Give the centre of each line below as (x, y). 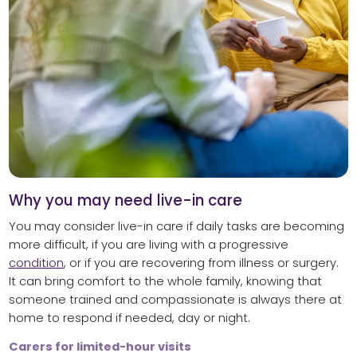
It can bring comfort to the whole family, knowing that (165, 282)
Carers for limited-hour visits (100, 347)
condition (36, 263)
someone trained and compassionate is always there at (175, 300)
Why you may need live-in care (125, 200)
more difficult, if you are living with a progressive (148, 245)
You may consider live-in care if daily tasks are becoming (176, 227)
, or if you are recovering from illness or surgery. (201, 263)
